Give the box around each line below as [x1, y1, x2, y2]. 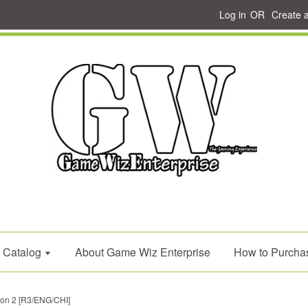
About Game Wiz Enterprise [75, 244, 210, 260]
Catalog [3, 244, 44, 260]
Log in [219, 8, 246, 21]
